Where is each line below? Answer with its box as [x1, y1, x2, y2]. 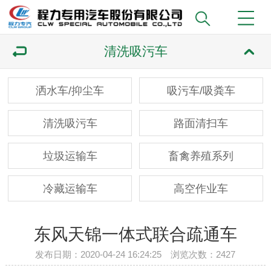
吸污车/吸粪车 [166, 85, 235, 97]
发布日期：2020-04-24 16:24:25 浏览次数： [35, 249, 217, 260]
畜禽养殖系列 [168, 149, 234, 162]
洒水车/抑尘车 [36, 85, 105, 97]
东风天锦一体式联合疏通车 [33, 224, 237, 244]
